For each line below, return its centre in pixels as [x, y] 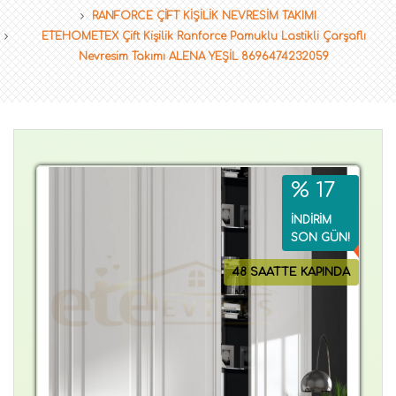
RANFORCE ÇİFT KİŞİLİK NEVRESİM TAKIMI [204, 15]
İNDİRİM [311, 220]
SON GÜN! [320, 237]
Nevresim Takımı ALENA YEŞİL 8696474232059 [204, 56]
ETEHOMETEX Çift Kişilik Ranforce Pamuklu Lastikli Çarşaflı [204, 36]
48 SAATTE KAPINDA [291, 272]
